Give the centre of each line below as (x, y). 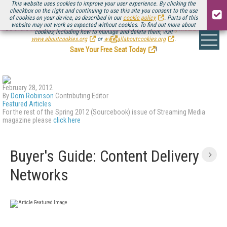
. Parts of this (181, 18)
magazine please (28, 120)
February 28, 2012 (28, 88)
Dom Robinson (32, 96)
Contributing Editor (81, 96)
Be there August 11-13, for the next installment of (77, 28)
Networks (39, 175)
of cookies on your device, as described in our (66, 18)
